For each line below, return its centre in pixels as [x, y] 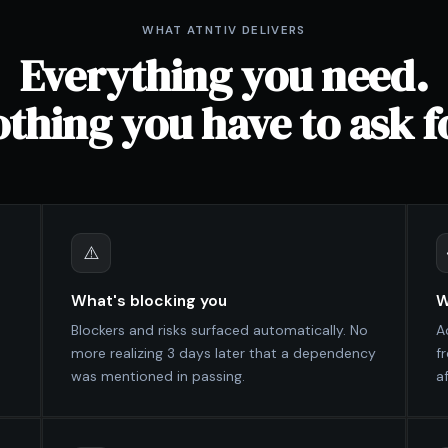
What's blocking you [149, 300]
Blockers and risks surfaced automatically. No [220, 330]
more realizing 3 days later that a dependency [224, 353]
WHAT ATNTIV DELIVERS [224, 30]
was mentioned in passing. [158, 376]
